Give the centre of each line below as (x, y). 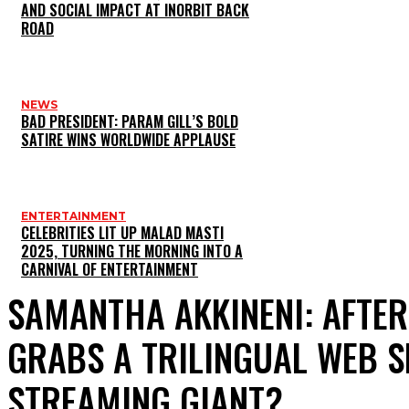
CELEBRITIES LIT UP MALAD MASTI (122, 233)
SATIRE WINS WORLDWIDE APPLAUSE (128, 140)
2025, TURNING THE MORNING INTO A (132, 252)
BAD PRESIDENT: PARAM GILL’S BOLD (130, 122)
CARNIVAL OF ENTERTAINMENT (110, 270)
